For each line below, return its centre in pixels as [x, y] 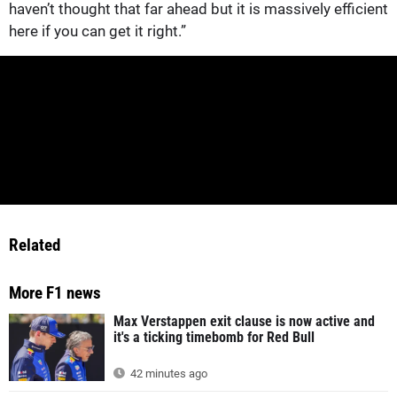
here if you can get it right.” [97, 31]
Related [35, 245]
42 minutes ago [167, 374]
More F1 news [55, 293]
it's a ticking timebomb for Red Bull [214, 338]
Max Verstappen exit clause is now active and [244, 322]
